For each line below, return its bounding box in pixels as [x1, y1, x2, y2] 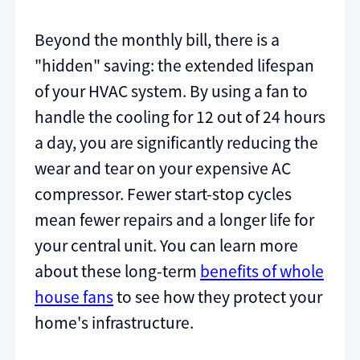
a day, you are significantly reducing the [35, 132, 318, 154]
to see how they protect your [113, 286, 322, 309]
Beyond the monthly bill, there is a [35, 29, 280, 51]
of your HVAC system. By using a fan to [35, 80, 308, 103]
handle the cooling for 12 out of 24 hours [35, 106, 325, 129]
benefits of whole [200, 260, 324, 283]
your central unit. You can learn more [35, 235, 298, 257]
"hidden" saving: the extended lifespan [35, 55, 314, 77]
